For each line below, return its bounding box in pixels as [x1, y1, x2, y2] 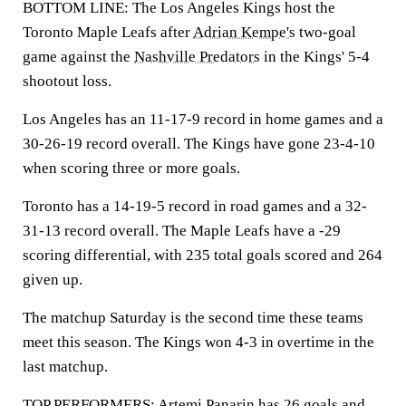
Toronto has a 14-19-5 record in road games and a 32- [23, 198, 367, 215]
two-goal [295, 24, 356, 41]
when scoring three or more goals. [23, 159, 240, 177]
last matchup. [23, 358, 108, 375]
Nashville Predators [134, 48, 260, 65]
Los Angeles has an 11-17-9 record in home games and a [23, 111, 383, 128]
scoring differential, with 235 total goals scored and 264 [23, 246, 382, 264]
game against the [23, 48, 134, 65]
